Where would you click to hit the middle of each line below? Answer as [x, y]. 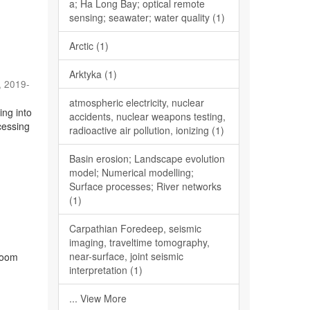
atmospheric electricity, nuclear [136, 102]
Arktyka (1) [93, 74]
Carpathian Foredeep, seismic [135, 228]
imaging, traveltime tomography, [139, 242]
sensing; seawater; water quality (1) [147, 17]
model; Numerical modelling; [131, 172]
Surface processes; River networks [145, 186]
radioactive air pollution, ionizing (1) [146, 130]
